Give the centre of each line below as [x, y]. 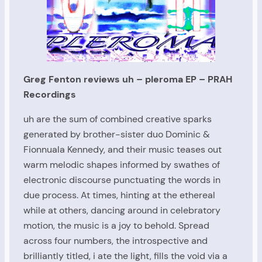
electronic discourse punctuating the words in [122, 180]
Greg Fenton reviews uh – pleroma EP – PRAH [128, 79]
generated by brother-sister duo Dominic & [117, 135]
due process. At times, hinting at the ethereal [119, 195]
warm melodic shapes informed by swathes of [122, 165]
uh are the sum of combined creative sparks [118, 119]
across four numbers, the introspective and [116, 241]
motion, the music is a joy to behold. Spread [116, 226]
